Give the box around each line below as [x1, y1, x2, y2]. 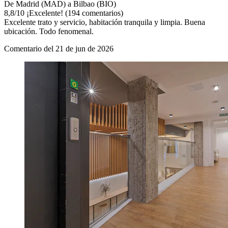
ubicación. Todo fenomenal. [4, 27, 94, 36]
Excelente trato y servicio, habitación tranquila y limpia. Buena [4, 18, 205, 27]
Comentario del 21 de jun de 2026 [4, 44, 113, 53]
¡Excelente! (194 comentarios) [24, 9, 123, 18]
